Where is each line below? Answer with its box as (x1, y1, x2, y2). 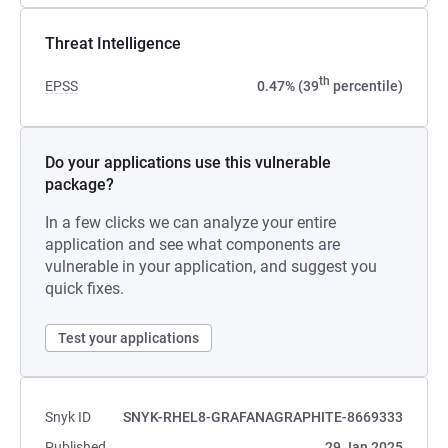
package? (45, 175, 114, 194)
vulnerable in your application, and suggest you (45, 257, 377, 276)
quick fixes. (45, 279, 124, 298)
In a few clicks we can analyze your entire (45, 213, 336, 232)
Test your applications (58, 330, 199, 346)
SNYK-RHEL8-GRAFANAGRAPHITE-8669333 (123, 409, 403, 425)
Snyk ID (45, 409, 91, 425)
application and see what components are (45, 235, 340, 254)
